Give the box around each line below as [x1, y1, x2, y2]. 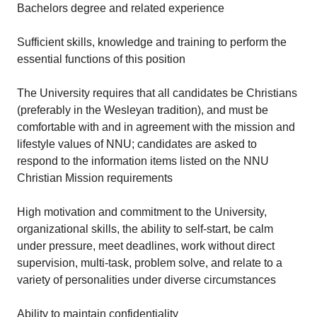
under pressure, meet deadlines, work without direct [17, 240, 275, 252]
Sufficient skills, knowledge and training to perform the [17, 36, 287, 48]
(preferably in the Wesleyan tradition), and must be [17, 104, 268, 116]
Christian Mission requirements [17, 172, 173, 184]
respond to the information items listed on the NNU [17, 155, 269, 167]
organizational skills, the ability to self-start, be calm [17, 223, 273, 235]
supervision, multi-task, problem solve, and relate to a [17, 257, 282, 269]
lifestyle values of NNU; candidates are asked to [17, 138, 257, 150]
